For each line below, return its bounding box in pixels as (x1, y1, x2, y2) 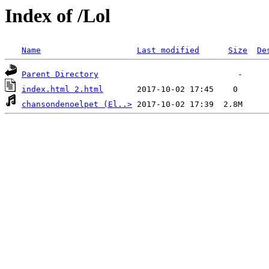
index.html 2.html (22, 85, 103, 94)
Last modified (137, 46, 199, 55)
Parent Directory (22, 70, 98, 79)
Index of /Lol (5, 5, 110, 26)
